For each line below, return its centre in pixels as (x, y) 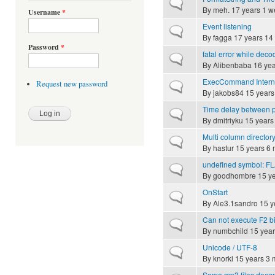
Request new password (72, 84)
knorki (223, 258)
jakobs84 (228, 92)
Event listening (227, 26)
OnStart (215, 192)
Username (45, 12)
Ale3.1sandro (235, 203)
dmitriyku (228, 120)
